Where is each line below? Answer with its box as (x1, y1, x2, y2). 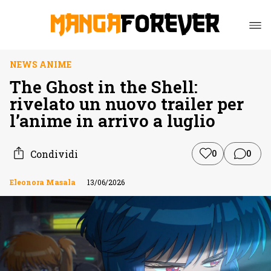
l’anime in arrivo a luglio (10, 109, 215, 132)
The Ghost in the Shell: (10, 76, 198, 98)
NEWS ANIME (10, 59, 71, 70)
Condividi (30, 147, 78, 160)
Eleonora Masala (10, 177, 76, 187)
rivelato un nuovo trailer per (10, 93, 244, 115)
